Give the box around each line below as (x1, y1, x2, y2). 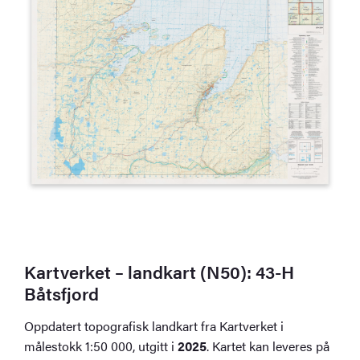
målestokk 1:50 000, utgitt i (24, 336, 178, 355)
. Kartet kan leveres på (207, 336, 330, 355)
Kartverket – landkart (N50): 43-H (24, 258, 295, 284)
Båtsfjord (24, 280, 100, 305)
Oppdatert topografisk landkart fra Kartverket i (24, 316, 284, 335)
